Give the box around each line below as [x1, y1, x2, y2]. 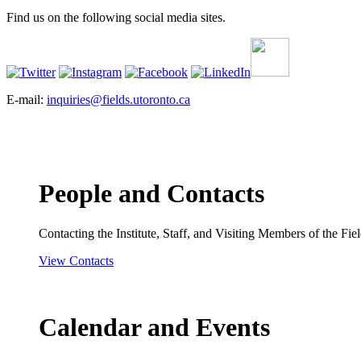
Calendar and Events [39, 313, 270, 342]
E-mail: [6, 93, 47, 106]
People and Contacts [39, 179, 264, 209]
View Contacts [39, 253, 114, 268]
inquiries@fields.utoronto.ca [47, 93, 190, 106]
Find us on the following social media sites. [6, 10, 226, 24]
